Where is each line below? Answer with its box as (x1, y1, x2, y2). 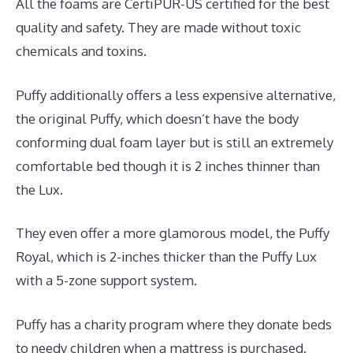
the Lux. (16, 180, 63, 198)
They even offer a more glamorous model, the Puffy (16, 225, 329, 242)
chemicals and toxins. (16, 43, 147, 60)
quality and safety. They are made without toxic (16, 19, 301, 36)
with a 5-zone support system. (16, 272, 197, 289)
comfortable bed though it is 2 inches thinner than (16, 157, 320, 174)
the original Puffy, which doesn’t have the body (16, 110, 299, 127)
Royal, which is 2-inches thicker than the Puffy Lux (16, 248, 317, 266)
